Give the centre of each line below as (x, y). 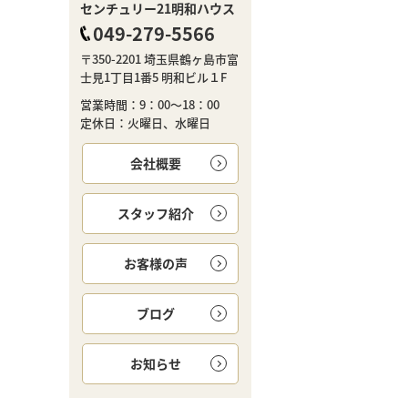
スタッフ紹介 (155, 213)
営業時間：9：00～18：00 (150, 104)
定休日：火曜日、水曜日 (145, 122)
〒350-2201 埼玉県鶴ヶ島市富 (159, 58)
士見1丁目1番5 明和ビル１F (153, 76)
